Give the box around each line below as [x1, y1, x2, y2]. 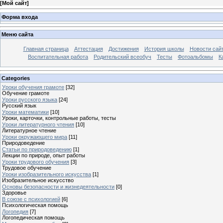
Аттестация [74, 46, 103, 52]
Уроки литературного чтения [2, 121, 74, 127]
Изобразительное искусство [2, 177, 74, 183]
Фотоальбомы [178, 54, 213, 60]
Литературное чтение [2, 127, 56, 133]
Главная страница [23, 46, 69, 52]
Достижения [108, 46, 139, 52]
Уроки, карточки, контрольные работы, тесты [2, 114, 116, 121]
